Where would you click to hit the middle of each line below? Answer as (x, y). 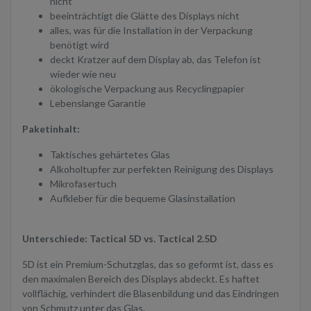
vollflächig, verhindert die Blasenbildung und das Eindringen (151, 294)
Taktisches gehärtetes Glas (110, 155)
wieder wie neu (83, 74)
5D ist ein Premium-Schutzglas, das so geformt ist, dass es (148, 264)
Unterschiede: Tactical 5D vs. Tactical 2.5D (120, 239)
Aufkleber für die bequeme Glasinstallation (143, 199)
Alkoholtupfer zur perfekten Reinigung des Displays (162, 169)
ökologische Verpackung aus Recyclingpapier (147, 89)
